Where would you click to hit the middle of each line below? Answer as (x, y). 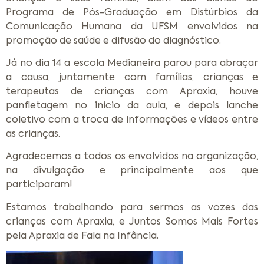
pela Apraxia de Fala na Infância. (82, 235)
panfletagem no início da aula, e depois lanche (132, 105)
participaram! (39, 184)
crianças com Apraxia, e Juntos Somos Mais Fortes (132, 221)
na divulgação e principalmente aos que (132, 170)
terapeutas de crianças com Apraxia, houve (132, 91)
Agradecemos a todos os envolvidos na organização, (132, 156)
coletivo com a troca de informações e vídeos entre (132, 120)
